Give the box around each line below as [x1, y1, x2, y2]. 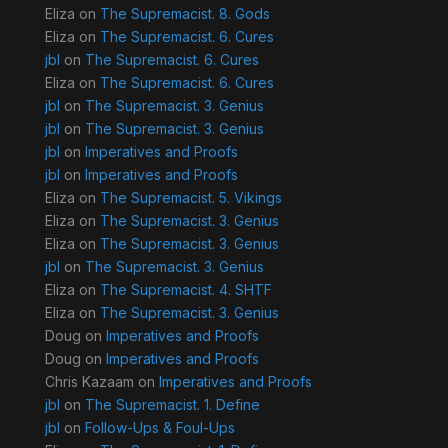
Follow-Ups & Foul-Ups [84, 419, 235, 437]
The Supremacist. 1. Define [84, 396, 260, 414]
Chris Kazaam [44, 373, 134, 391]
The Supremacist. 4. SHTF [99, 281, 272, 299]
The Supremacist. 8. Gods [99, 5, 270, 23]
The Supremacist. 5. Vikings [99, 189, 282, 207]
